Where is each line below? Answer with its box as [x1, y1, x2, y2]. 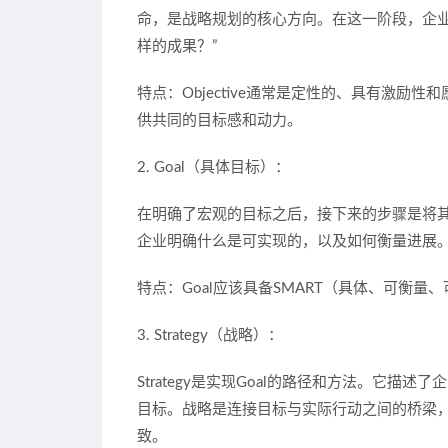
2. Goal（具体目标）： [137, 160, 290, 176]
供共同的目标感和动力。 [137, 113, 302, 129]
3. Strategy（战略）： [137, 328, 283, 344]
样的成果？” [137, 39, 217, 55]
